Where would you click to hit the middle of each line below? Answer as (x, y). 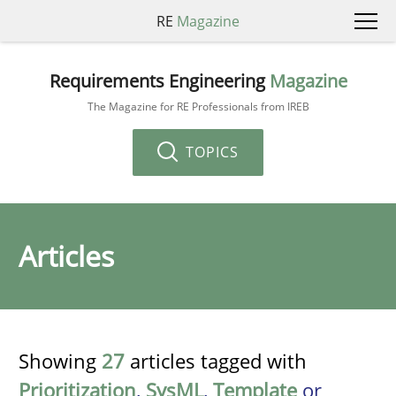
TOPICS (210, 152)
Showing (60, 361)
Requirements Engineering (159, 80)
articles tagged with (216, 361)
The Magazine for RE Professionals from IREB (198, 106)
